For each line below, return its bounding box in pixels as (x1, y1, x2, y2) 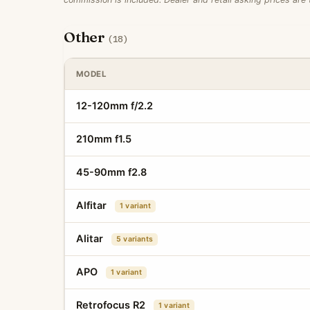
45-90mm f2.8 (76, 166, 147, 179)
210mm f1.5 (76, 133, 131, 145)
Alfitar (76, 199, 109, 212)
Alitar (76, 232, 106, 245)
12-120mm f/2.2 (76, 100, 153, 112)
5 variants (116, 235, 154, 244)
